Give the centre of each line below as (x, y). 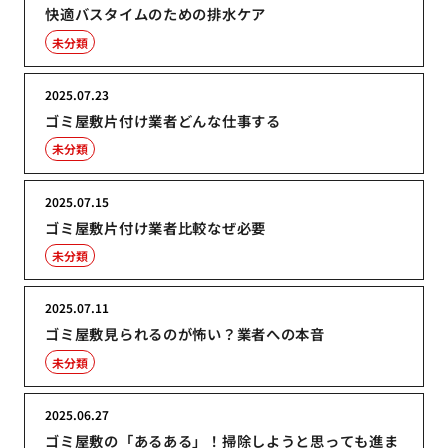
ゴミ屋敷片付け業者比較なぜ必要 (156, 227)
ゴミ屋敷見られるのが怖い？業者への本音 (185, 334)
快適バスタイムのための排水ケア (156, 14)
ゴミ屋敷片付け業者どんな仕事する (163, 120)
